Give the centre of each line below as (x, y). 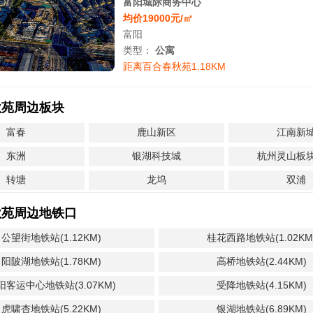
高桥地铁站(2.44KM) (261, 261)
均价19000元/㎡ (158, 18)
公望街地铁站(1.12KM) (52, 238)
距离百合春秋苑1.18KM (174, 66)
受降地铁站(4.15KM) (261, 285)
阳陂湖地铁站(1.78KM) (52, 261)
